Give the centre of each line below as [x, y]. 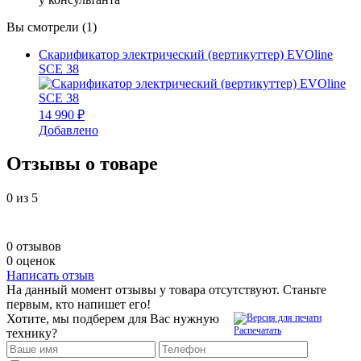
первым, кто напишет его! [79, 305]
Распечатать [257, 331]
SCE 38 [59, 68]
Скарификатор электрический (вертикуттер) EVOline [186, 54]
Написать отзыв [50, 276]
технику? [32, 334]
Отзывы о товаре [82, 164]
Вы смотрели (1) [52, 27]
